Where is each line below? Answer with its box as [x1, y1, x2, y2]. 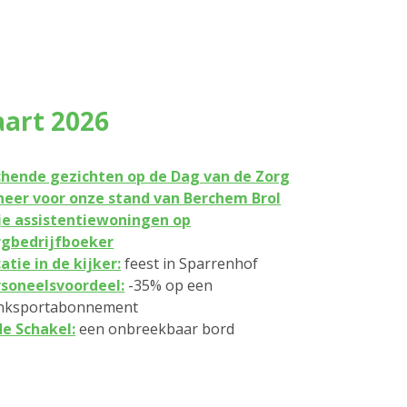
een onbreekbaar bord [75, 319, 235, 339]
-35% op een [124, 275, 213, 295]
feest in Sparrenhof [121, 253, 259, 273]
